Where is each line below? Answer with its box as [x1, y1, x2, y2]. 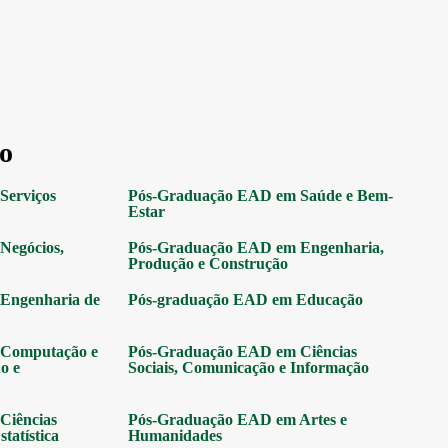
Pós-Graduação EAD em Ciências [128, 343, 357, 360]
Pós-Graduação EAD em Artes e [128, 411, 347, 428]
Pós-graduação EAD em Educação [128, 291, 363, 308]
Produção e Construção [128, 255, 288, 272]
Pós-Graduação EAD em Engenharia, [128, 239, 384, 256]
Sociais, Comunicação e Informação [128, 359, 369, 376]
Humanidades [128, 427, 222, 444]
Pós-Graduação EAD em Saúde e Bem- [128, 187, 393, 204]
